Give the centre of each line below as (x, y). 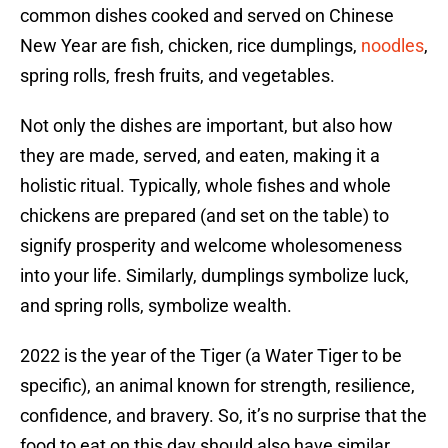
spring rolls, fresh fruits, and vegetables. (177, 76)
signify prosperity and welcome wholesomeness (211, 246)
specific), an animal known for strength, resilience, (217, 386)
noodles (392, 46)
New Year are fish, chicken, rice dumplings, (190, 46)
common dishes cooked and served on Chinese (207, 16)
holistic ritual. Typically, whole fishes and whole (205, 186)
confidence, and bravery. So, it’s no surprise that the (223, 416)
